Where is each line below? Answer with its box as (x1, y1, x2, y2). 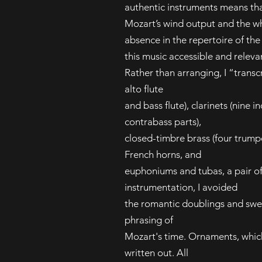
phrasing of (125, 214, 173, 226)
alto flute (125, 83, 163, 95)
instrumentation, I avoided (125, 181, 237, 193)
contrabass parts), (125, 116, 201, 127)
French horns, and (125, 149, 201, 160)
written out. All (125, 247, 188, 258)
